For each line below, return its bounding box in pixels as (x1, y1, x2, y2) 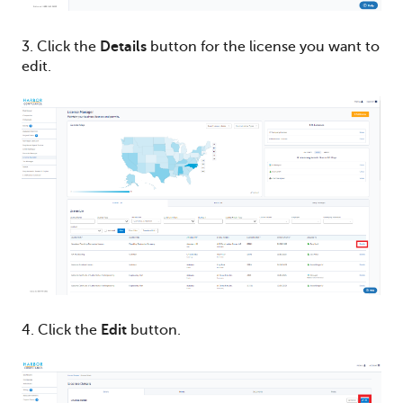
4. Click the (22, 322, 101, 339)
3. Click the (22, 38, 100, 55)
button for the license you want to (147, 38, 380, 55)
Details (100, 38, 147, 55)
